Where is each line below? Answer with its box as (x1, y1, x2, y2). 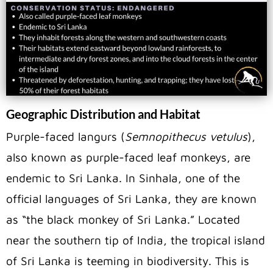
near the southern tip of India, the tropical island (6, 233, 265, 247)
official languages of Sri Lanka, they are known (6, 192, 257, 205)
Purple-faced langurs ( (6, 130, 125, 143)
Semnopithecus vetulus (125, 130, 247, 143)
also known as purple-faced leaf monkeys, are (6, 151, 250, 164)
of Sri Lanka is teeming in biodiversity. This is (6, 254, 249, 268)
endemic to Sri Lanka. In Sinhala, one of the (6, 171, 240, 185)
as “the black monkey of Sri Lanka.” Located (6, 213, 240, 226)
